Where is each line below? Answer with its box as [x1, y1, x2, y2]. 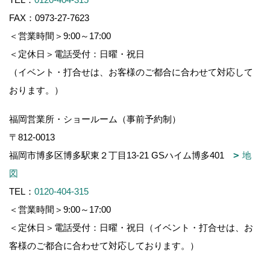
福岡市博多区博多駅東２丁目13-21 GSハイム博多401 [9, 150, 233, 160]
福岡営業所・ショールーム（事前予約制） [9, 114, 181, 124]
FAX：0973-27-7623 [9, 13, 89, 23]
